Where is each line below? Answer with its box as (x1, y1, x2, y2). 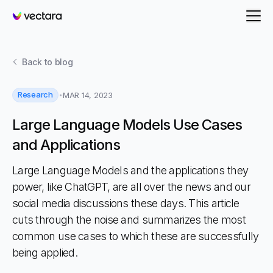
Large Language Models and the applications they (12, 164, 249, 177)
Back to (22, 57, 55, 67)
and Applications (12, 136, 120, 154)
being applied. (12, 246, 77, 259)
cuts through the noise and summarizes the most (12, 213, 246, 226)
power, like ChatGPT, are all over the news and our (12, 180, 250, 193)
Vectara (12, 16, 47, 29)
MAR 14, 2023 (62, 90, 113, 100)
